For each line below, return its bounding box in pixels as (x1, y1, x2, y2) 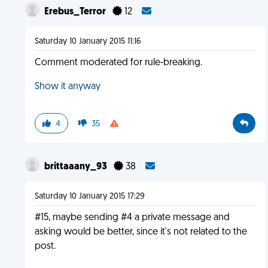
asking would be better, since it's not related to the (34, 227, 247, 237)
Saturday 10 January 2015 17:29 (34, 192, 145, 201)
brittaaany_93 (44, 162, 109, 172)
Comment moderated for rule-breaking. (34, 58, 202, 68)
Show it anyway (34, 82, 100, 92)
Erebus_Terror (44, 7, 108, 17)
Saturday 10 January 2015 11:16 (34, 37, 141, 46)
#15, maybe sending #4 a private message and (34, 213, 230, 223)
